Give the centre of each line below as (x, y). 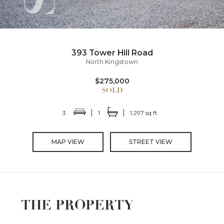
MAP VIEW (68, 142)
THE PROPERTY (77, 205)
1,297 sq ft (144, 113)
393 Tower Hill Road (112, 53)
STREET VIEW (151, 142)
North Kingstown (112, 62)
